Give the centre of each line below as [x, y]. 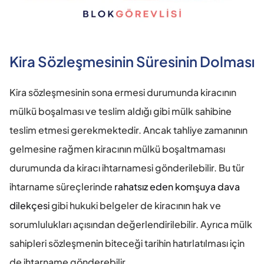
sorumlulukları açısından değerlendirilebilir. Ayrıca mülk [131, 224]
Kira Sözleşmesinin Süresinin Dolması [132, 61]
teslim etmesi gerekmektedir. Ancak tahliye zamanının [128, 130]
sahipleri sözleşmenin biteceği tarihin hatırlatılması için [127, 243]
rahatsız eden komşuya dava [177, 186]
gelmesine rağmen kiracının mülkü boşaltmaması [117, 148]
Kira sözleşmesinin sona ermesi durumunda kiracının [123, 92]
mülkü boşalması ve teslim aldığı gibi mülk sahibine [121, 111]
